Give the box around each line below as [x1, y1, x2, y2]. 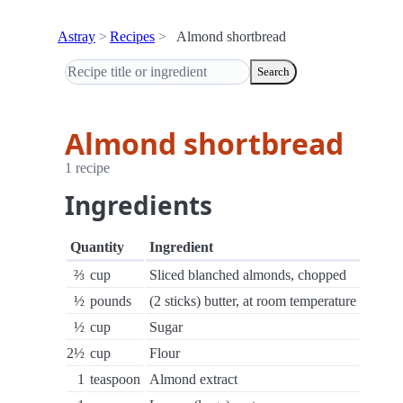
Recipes [110, 29, 155, 44]
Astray [58, 29, 95, 44]
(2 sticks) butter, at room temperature [149, 293, 356, 309]
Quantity [70, 239, 124, 255]
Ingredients [65, 188, 212, 222]
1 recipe [65, 160, 110, 175]
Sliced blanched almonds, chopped [149, 267, 346, 282]
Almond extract [149, 372, 237, 387]
